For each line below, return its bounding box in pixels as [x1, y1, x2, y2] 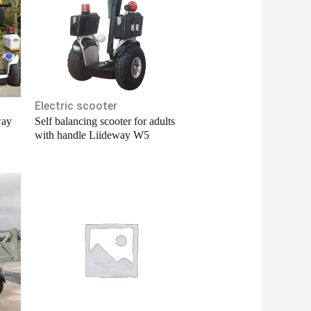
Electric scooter [34, 99, 117, 113]
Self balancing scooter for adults [34, 115, 175, 128]
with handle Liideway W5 [34, 129, 149, 142]
